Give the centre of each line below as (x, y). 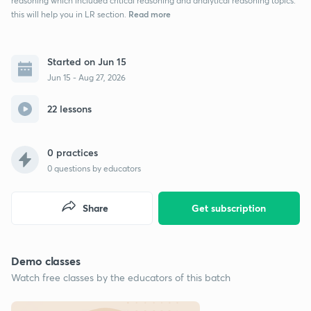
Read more (149, 14)
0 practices (73, 152)
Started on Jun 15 (87, 61)
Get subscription (229, 208)
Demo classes (46, 260)
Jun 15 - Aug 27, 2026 (86, 77)
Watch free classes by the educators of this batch (121, 277)
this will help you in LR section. (69, 14)
